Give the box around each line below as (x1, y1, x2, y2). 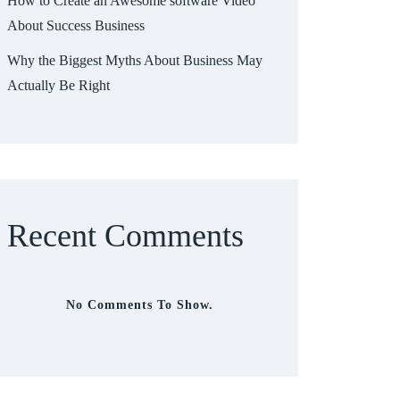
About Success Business (7, 17, 145, 33)
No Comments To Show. (65, 297, 213, 312)
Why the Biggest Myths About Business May (7, 52, 262, 68)
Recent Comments (7, 217, 244, 254)
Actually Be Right (7, 77, 110, 93)
